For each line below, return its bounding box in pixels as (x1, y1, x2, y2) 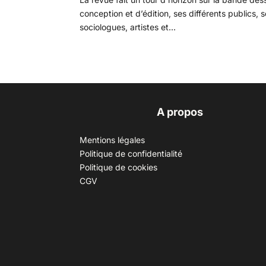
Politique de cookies (80, 161, 158, 172)
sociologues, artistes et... (80, 22, 176, 32)
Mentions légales (80, 134, 145, 145)
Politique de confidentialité (80, 148, 183, 159)
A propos (156, 105, 203, 118)
